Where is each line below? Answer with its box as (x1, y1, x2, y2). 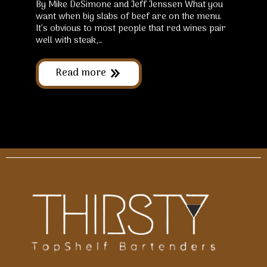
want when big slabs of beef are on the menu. (36, 9, 222, 24)
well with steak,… (36, 33, 103, 48)
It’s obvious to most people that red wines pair (36, 21, 226, 36)
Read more (55, 64, 106, 82)
